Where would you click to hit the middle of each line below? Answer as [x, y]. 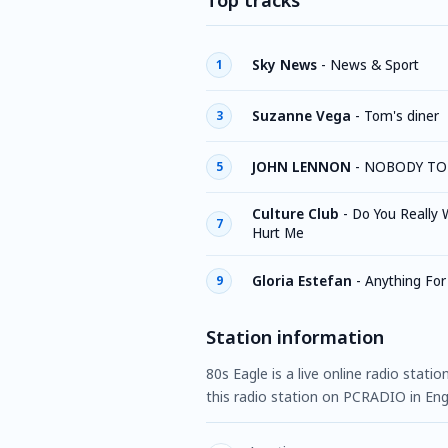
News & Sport [374, 64]
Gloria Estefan [302, 280]
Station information [295, 337]
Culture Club [295, 214]
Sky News [284, 64]
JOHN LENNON [301, 166]
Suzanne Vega [301, 115]
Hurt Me [278, 233]
